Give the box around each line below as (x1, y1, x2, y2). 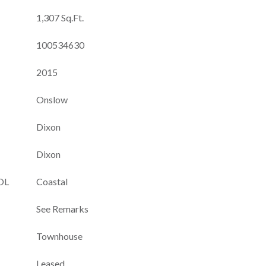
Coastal (36, 176, 68, 187)
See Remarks (36, 203, 88, 214)
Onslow (36, 94, 68, 105)
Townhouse (36, 230, 83, 242)
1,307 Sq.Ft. (36, 12, 84, 23)
